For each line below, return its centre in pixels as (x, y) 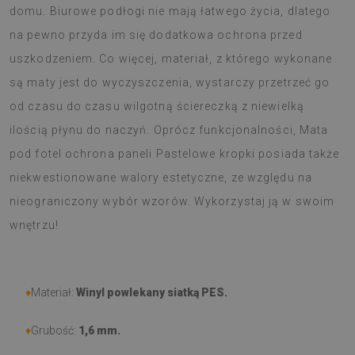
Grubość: (55, 330)
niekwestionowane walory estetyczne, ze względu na (161, 177)
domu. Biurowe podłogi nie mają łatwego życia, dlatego (170, 11)
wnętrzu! (34, 225)
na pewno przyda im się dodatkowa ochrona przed (156, 35)
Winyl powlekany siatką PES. (152, 292)
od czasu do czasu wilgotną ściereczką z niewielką (157, 106)
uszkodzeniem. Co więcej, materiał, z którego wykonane (171, 59)
